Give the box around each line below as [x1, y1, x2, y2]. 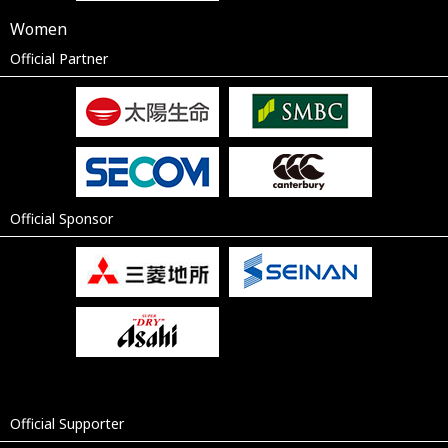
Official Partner [10, 48, 108, 68]
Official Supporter [10, 413, 124, 433]
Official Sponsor [10, 208, 113, 228]
